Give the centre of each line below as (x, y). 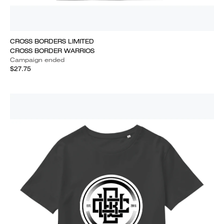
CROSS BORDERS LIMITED (52, 41)
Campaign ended (37, 60)
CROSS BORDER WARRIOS (52, 51)
